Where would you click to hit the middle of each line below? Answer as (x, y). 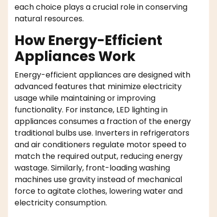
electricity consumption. (61, 202)
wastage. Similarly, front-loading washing (92, 168)
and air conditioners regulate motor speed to (101, 144)
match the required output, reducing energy (99, 156)
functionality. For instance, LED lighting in (91, 109)
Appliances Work (75, 56)
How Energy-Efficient (88, 40)
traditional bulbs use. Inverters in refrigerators (102, 133)
